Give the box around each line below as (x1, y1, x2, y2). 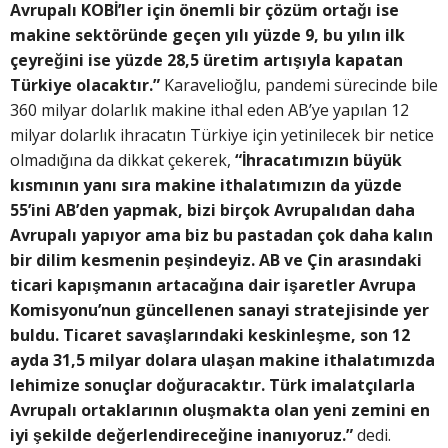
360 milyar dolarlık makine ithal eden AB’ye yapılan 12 (10, 98, 409, 121)
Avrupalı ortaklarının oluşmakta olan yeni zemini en (10, 398, 430, 421)
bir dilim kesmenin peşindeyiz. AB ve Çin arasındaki (10, 248, 422, 271)
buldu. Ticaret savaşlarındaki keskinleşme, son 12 (10, 323, 410, 346)
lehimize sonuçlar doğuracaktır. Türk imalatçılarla (10, 373, 415, 396)
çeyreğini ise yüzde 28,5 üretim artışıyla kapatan (10, 48, 403, 71)
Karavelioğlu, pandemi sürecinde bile (160, 73, 438, 96)
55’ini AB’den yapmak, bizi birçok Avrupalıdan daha (10, 198, 415, 221)
